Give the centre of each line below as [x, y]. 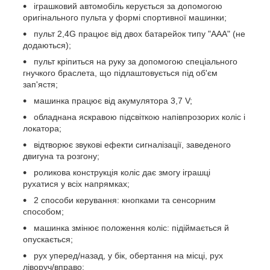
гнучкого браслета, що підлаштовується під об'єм [120, 73]
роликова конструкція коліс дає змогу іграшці [121, 172]
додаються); [47, 45]
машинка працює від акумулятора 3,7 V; [112, 100]
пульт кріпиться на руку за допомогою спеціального [134, 61]
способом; [43, 211]
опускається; [48, 239]
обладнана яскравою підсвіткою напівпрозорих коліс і [138, 117]
